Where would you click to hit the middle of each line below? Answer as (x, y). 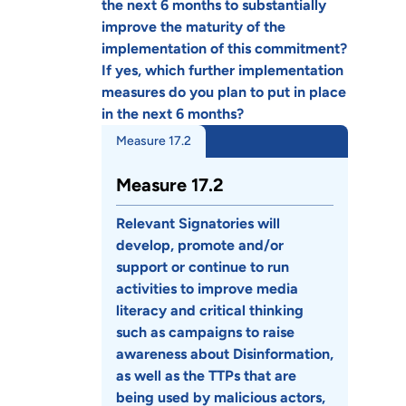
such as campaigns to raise (205, 332)
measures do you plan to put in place (224, 92)
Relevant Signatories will (198, 223)
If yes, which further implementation (222, 70)
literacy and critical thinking (210, 310)
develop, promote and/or (200, 245)
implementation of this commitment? (224, 48)
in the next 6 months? (173, 113)
